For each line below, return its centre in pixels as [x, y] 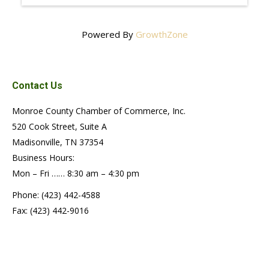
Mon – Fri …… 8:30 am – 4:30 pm [76, 173]
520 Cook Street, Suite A [59, 126]
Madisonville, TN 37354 [58, 142]
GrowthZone [162, 34]
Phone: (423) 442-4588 [56, 195]
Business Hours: [43, 158]
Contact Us [37, 86]
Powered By [108, 34]
